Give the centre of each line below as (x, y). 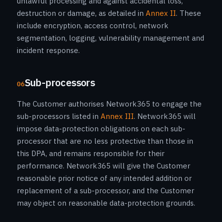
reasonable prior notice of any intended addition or (104, 178)
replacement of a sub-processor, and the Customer (106, 191)
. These (189, 13)
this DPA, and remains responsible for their (91, 153)
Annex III (117, 116)
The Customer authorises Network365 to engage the (109, 104)
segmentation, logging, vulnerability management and (111, 38)
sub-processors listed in (59, 116)
